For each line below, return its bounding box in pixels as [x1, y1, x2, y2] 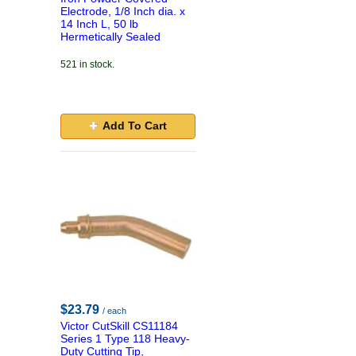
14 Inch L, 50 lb [60, 17, 138, 30]
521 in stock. [60, 59, 114, 70]
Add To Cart [102, 119, 167, 132]
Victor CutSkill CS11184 [60, 319, 178, 332]
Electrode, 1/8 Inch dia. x [60, 5, 185, 17]
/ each [103, 306, 126, 315]
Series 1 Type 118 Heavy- [60, 332, 190, 345]
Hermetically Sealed [60, 30, 161, 43]
